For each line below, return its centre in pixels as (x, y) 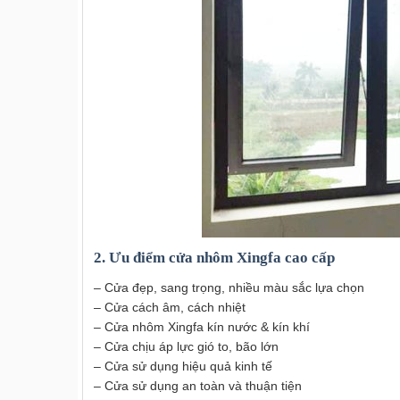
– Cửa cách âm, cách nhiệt (170, 307)
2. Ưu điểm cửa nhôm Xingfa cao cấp (214, 258)
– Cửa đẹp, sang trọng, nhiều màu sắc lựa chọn (229, 287)
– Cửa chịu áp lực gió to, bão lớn (186, 346)
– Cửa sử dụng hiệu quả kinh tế (183, 366)
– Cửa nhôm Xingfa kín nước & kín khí (202, 326)
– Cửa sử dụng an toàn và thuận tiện (198, 385)
